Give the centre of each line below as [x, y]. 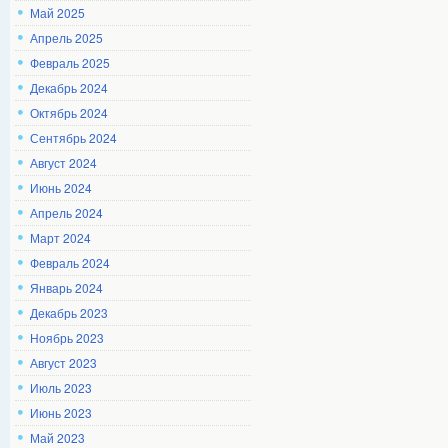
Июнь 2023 [61, 412]
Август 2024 [63, 162]
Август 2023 [63, 362]
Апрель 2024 [66, 212]
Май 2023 [57, 437]
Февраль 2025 [70, 62]
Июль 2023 [61, 387]
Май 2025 [57, 12]
